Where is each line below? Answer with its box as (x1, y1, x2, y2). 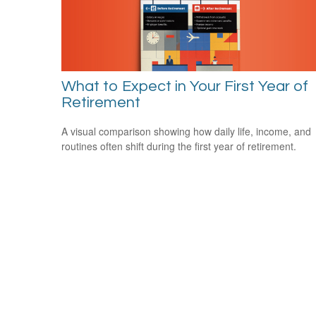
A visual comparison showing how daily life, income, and (61, 123, 311, 138)
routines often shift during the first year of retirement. (61, 138, 296, 153)
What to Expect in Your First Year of (61, 78, 308, 95)
